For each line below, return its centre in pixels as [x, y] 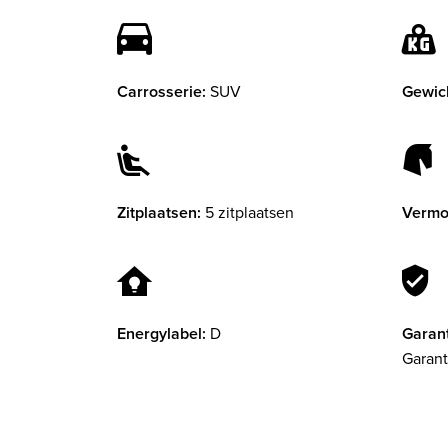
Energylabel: [161, 334]
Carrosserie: [161, 92]
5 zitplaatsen [249, 212]
